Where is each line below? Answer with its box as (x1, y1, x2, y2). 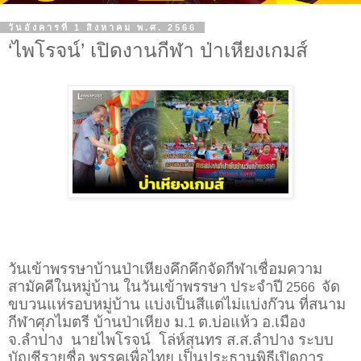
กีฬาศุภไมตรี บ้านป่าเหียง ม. (8, 313, 188, 330)
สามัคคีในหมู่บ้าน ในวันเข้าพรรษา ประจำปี (8, 277, 283, 295)
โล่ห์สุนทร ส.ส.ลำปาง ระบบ (159, 330, 334, 348)
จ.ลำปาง (8, 330, 63, 348)
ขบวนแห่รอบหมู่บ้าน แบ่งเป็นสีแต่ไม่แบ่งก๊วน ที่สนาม (8, 295, 346, 313)
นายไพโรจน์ (71, 330, 155, 348)
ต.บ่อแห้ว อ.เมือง (198, 313, 305, 330)
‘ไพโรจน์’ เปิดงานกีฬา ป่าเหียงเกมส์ (8, 39, 308, 62)
